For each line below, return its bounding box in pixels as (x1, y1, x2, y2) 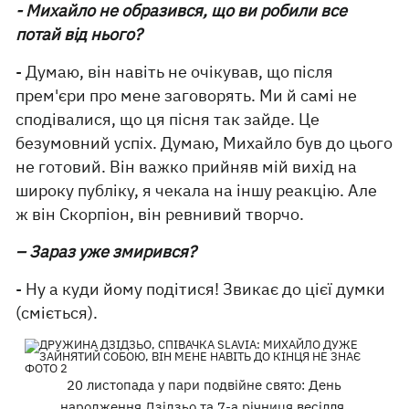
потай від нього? (16, 24, 143, 45)
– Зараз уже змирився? (16, 241, 197, 262)
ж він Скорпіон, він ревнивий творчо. (16, 204, 305, 225)
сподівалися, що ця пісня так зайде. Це (16, 109, 320, 130)
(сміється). (16, 302, 99, 323)
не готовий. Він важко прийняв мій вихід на (16, 156, 358, 177)
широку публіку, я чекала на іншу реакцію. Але (16, 180, 378, 201)
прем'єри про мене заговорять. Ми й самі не (16, 85, 358, 106)
